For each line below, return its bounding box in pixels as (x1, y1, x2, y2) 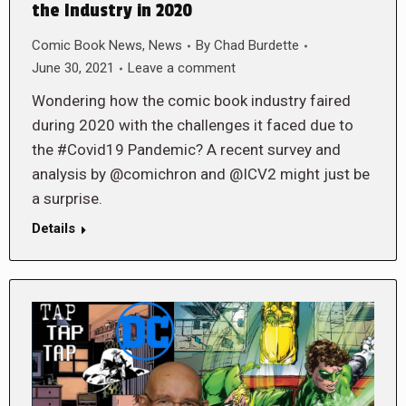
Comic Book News (32, 37, 142, 54)
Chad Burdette (214, 37, 299, 54)
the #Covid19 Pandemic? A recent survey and (32, 140, 341, 159)
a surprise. (32, 189, 102, 208)
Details (32, 220, 75, 237)
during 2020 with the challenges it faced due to (32, 116, 353, 135)
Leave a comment (128, 60, 236, 77)
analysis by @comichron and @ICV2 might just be (32, 165, 370, 184)
